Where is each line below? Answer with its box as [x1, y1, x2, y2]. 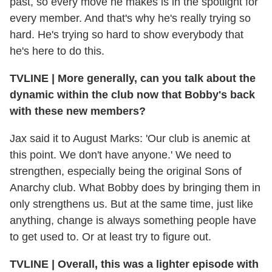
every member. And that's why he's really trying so [10, 12, 251, 25]
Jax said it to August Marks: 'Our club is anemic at [10, 132, 250, 145]
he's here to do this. [10, 45, 104, 58]
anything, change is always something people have [10, 214, 256, 227]
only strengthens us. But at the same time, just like [10, 198, 253, 211]
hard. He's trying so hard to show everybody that [10, 29, 243, 41]
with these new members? [10, 105, 146, 118]
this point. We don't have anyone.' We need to [10, 149, 231, 161]
